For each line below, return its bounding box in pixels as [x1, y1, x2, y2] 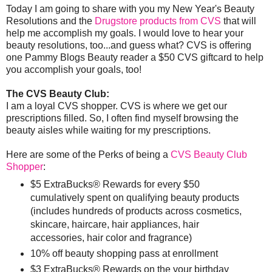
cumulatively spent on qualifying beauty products [30, 192, 242, 203]
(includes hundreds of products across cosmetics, [30, 206, 242, 216]
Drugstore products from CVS [95, 16, 221, 27]
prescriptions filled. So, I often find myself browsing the [6, 113, 239, 124]
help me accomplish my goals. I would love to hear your [6, 28, 243, 39]
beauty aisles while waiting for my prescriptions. [6, 125, 213, 136]
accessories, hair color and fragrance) [30, 233, 192, 243]
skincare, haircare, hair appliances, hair [30, 219, 199, 229]
